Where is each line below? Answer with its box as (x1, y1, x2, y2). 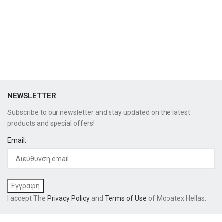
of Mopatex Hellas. (147, 194, 206, 202)
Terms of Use (105, 194, 147, 202)
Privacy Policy (47, 194, 90, 202)
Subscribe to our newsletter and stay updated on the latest (7, 108, 190, 116)
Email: (7, 136, 26, 144)
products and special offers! (7, 119, 95, 127)
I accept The (7, 194, 47, 202)
